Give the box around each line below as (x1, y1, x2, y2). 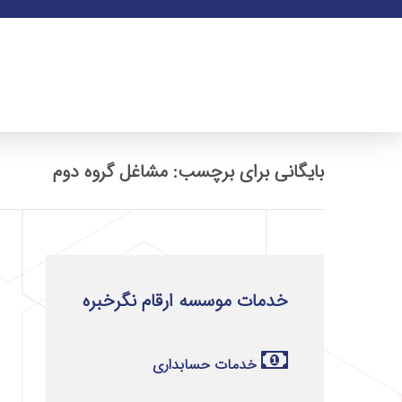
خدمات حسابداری (153, 354, 257, 376)
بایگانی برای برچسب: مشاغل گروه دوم (53, 158, 324, 186)
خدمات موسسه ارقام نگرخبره (83, 287, 288, 315)
